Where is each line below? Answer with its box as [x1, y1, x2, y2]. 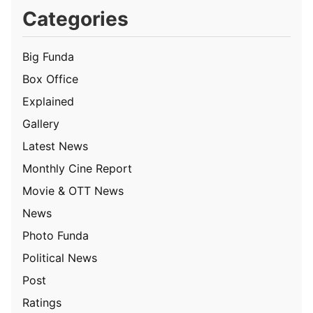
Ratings [22, 296, 61, 310]
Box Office [22, 72, 78, 87]
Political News [22, 251, 97, 265]
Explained [22, 94, 74, 109]
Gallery [22, 117, 59, 131]
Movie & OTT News [22, 184, 124, 198]
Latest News [22, 139, 88, 154]
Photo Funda [22, 228, 89, 243]
